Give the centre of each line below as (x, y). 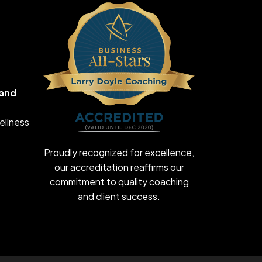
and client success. (119, 196)
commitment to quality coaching (119, 181)
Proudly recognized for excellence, (119, 152)
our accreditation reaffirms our (119, 167)
